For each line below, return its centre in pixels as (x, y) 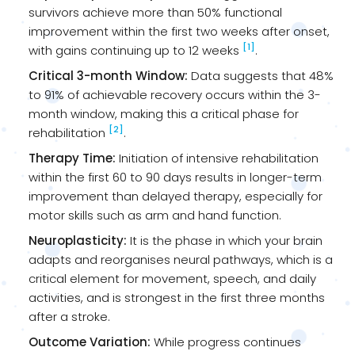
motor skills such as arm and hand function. (155, 215)
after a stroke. (69, 316)
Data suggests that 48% (261, 75)
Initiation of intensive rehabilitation (217, 158)
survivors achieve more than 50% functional (155, 12)
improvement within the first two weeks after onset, (179, 31)
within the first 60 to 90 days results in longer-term (175, 177)
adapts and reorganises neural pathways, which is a (181, 259)
